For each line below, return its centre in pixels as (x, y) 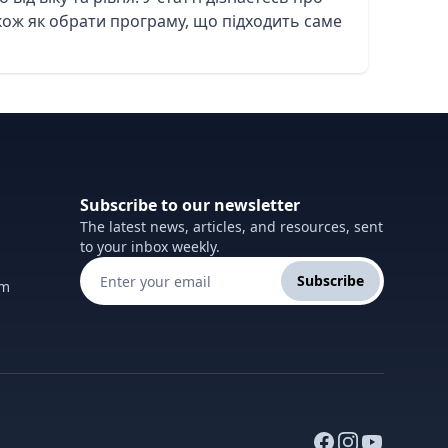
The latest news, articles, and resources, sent (231, 226)
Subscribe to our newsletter (190, 205)
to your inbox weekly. (150, 246)
